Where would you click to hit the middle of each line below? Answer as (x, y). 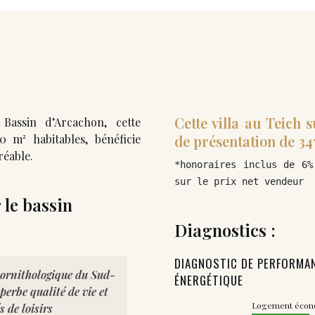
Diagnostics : (225, 230)
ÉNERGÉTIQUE (209, 280)
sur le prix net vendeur (239, 181)
